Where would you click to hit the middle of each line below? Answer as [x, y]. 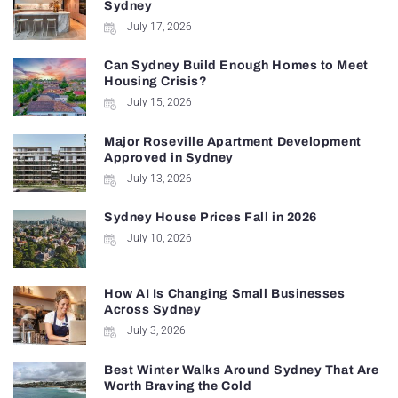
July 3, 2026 [156, 331]
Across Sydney [152, 310]
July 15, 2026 [159, 103]
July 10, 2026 [159, 239]
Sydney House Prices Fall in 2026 [210, 218]
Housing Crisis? [155, 82]
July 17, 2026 [159, 26]
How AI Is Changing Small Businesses [224, 294]
